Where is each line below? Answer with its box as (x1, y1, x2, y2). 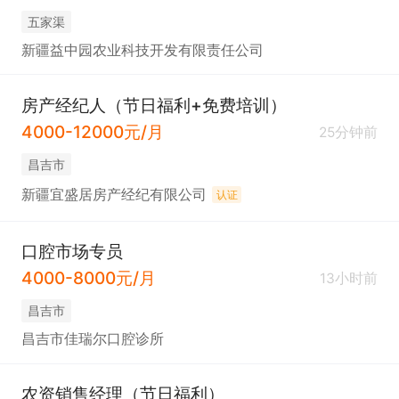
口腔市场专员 (20, 240, 123, 262)
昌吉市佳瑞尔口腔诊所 (20, 330, 164, 348)
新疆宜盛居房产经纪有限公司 (20, 186, 207, 204)
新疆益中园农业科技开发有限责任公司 (20, 42, 264, 60)
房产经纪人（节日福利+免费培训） (20, 94, 287, 116)
